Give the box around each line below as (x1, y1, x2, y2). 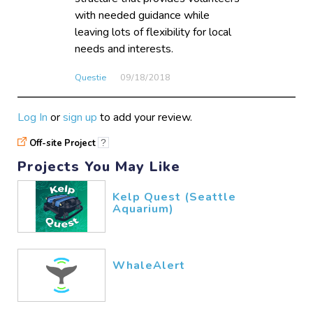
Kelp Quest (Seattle (112, 189, 237, 205)
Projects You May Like (17, 156, 181, 176)
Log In (17, 110, 48, 126)
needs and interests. (75, 41, 174, 57)
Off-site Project (29, 137, 99, 150)
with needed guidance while (75, 8, 210, 24)
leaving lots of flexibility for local (75, 24, 232, 41)
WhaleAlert (112, 258, 186, 274)
